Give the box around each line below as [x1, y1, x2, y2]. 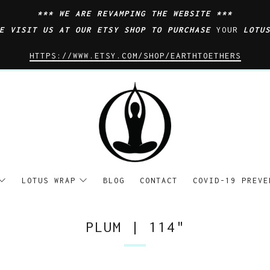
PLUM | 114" [85, 218, 185, 235]
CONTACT [140, 175, 178, 185]
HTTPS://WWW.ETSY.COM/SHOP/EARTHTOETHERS [29, 51, 241, 60]
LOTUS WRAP [22, 175, 76, 185]
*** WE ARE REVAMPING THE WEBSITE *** [37, 9, 233, 18]
